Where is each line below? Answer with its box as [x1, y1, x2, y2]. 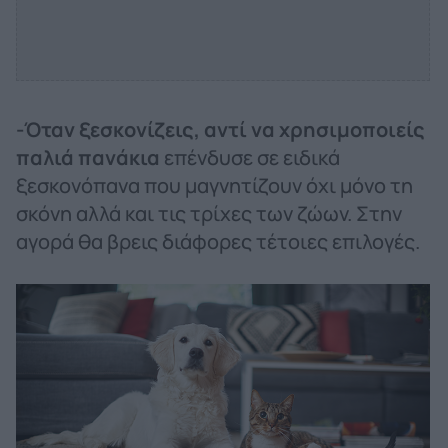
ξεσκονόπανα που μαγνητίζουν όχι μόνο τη [16, 171, 413, 199]
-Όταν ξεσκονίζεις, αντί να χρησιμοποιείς [16, 115, 425, 143]
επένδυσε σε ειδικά [164, 143, 340, 171]
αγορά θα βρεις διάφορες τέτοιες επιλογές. [16, 227, 420, 255]
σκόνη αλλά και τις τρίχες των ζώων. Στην [16, 199, 402, 227]
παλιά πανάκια [16, 143, 164, 171]
